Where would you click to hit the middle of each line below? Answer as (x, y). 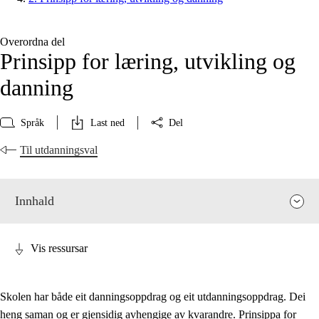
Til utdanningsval (59, 150)
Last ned (108, 122)
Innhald (35, 201)
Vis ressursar (59, 249)
